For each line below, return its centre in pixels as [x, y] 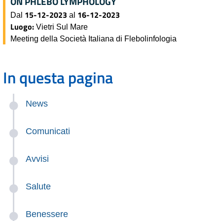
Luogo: [23, 26]
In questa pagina [58, 77]
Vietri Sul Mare [62, 26]
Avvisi [37, 159]
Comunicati [48, 131]
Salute [38, 186]
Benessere [47, 214]
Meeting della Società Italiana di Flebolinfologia [93, 38]
